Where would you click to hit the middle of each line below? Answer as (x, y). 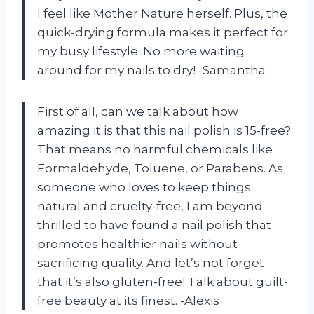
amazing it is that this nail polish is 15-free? (164, 130)
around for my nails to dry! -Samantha (151, 70)
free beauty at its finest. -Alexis (128, 300)
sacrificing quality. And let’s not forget (151, 262)
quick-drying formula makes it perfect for (163, 32)
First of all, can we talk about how (138, 111)
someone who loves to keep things (144, 187)
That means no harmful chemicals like (155, 149)
